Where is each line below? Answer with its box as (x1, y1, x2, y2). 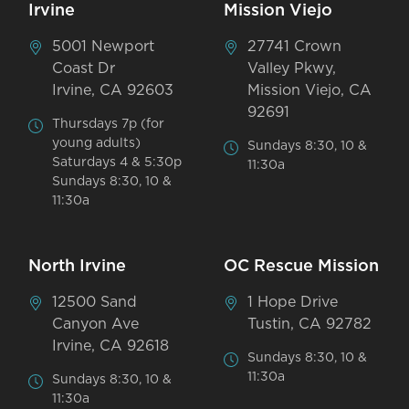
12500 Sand (52, 294, 138, 309)
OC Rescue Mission (224, 257, 380, 275)
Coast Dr (52, 60, 116, 76)
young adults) (52, 136, 142, 150)
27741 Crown (247, 38, 342, 54)
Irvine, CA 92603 (52, 82, 174, 98)
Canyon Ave (52, 316, 140, 331)
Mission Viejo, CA (247, 82, 372, 98)
